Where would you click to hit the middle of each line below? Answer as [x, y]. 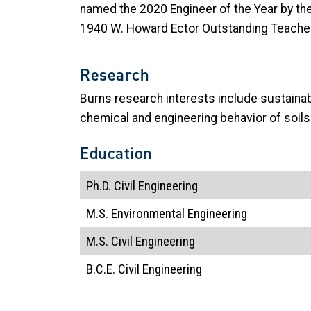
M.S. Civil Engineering [171, 241]
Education [117, 153]
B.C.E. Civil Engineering [170, 269]
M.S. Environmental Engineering [174, 213]
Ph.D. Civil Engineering [153, 185]
